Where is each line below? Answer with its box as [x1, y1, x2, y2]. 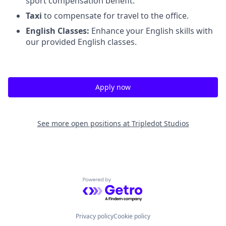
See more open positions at [37, 118, 132, 128]
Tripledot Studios [131, 118, 189, 128]
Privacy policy [76, 212, 114, 221]
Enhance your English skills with [91, 25, 213, 36]
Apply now [95, 82, 131, 92]
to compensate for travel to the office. [44, 10, 189, 21]
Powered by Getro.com [82, 177, 171, 188]
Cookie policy [114, 212, 150, 221]
